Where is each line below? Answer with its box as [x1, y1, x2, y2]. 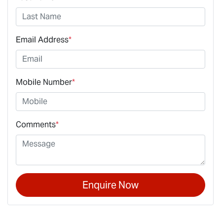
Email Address [16, 34, 69, 45]
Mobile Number [16, 76, 72, 87]
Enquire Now [82, 178, 139, 191]
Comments [16, 119, 56, 130]
